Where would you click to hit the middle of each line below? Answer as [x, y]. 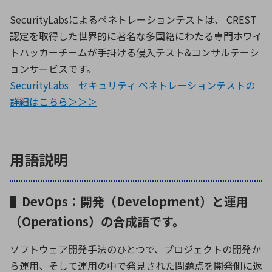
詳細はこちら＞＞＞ [53, 102]
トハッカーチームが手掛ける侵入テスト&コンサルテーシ [134, 53]
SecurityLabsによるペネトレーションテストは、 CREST [133, 20]
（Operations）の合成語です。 [97, 222]
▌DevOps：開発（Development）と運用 [129, 202]
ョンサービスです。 [53, 69]
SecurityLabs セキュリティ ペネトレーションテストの [132, 85]
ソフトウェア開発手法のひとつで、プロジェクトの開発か [135, 249]
